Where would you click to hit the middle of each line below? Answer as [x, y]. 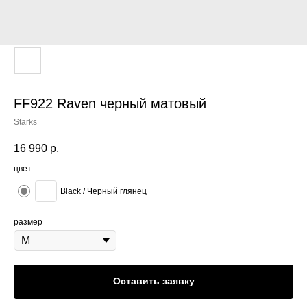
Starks [25, 122]
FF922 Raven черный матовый [110, 103]
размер [28, 222]
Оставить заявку [153, 281]
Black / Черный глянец [103, 192]
